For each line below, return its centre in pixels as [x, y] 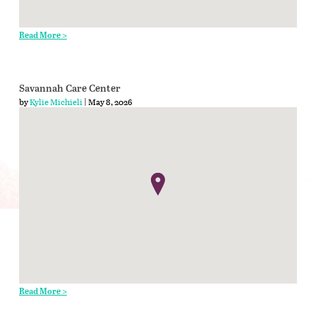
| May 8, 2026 [107, 101]
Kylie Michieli [56, 101]
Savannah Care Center [69, 89]
